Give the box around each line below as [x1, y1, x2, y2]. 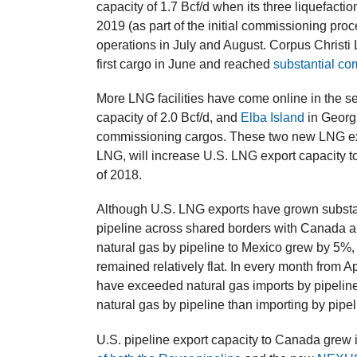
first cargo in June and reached [96, 57, 274, 72]
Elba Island [241, 111, 305, 125]
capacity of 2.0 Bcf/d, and [96, 111, 241, 125]
